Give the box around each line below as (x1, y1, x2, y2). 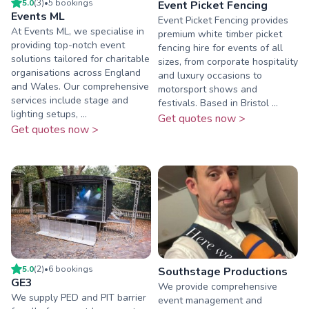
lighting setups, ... (11, 107, 87, 121)
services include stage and (11, 93, 128, 107)
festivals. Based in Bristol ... (158, 96, 278, 110)
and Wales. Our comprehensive (11, 79, 149, 93)
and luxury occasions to (158, 68, 262, 82)
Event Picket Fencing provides (158, 13, 288, 27)
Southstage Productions (158, 264, 288, 280)
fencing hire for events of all (158, 41, 283, 54)
